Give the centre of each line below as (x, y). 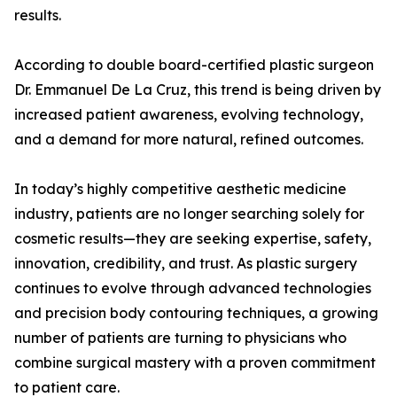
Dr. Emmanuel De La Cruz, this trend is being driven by (198, 90)
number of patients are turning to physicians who (180, 338)
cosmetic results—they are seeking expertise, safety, (193, 239)
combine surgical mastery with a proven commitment (195, 363)
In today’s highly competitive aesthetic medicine (180, 189)
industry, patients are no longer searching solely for (189, 214)
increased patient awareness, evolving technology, (189, 115)
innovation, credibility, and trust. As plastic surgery (186, 264)
